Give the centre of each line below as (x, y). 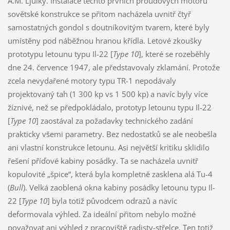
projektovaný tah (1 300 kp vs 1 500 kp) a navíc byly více (108, 94)
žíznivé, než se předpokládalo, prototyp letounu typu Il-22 (109, 107)
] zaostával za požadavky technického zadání (114, 120)
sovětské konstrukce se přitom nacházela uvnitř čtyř (99, 14)
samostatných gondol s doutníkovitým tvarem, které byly (108, 27)
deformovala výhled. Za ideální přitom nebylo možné (101, 214)
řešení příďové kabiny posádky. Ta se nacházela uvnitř (103, 160)
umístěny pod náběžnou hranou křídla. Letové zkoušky (104, 40)
